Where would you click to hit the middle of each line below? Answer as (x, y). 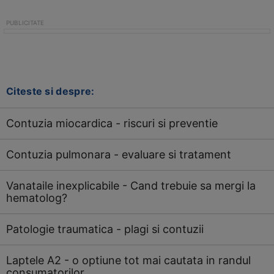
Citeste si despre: (50, 91)
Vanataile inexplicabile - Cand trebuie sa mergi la (131, 186)
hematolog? (37, 198)
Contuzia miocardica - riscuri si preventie (112, 123)
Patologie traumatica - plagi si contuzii (105, 229)
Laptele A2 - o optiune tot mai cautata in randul (128, 260)
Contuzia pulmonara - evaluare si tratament (119, 154)
